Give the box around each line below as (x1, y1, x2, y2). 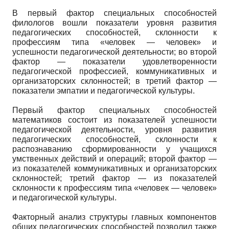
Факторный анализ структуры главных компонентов (12, 212, 217, 221)
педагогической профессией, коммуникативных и (12, 66, 217, 76)
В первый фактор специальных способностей (12, 8, 217, 17)
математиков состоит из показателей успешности (12, 115, 217, 124)
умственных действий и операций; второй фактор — (12, 154, 217, 163)
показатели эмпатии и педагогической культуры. (12, 86, 195, 95)
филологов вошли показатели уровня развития (12, 18, 217, 27)
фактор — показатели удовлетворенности (12, 57, 217, 66)
